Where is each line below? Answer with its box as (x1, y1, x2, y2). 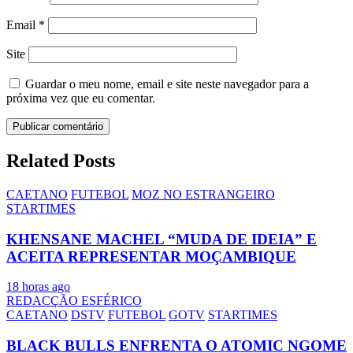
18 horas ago (6, 280, 70, 294)
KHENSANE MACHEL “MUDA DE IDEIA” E (6, 230, 317, 247)
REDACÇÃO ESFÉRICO (6, 294, 142, 308)
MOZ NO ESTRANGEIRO (132, 187, 275, 201)
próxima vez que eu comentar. (6, 91, 155, 106)
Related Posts (6, 150, 115, 172)
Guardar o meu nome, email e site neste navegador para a (25, 77, 309, 91)
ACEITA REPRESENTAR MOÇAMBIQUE (6, 247, 296, 265)
